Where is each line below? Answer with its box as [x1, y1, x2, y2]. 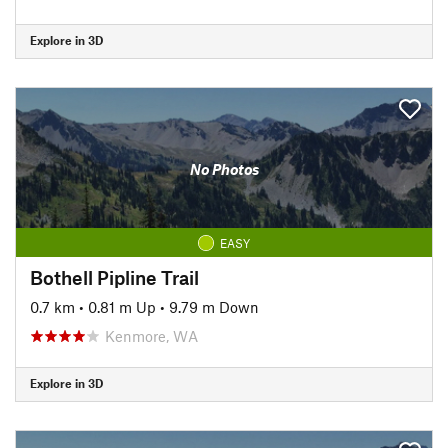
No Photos [189, 160, 259, 178]
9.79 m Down [169, 297, 259, 316]
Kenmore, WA [105, 326, 198, 345]
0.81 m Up [88, 297, 156, 316]
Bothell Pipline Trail [30, 265, 199, 289]
